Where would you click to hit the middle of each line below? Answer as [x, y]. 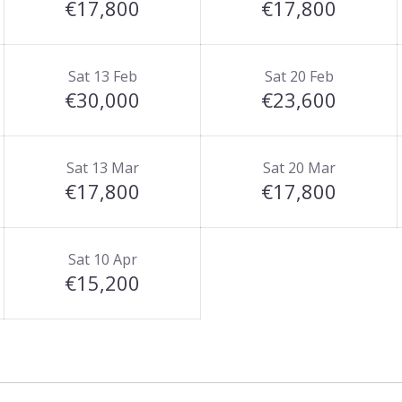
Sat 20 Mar [299, 168]
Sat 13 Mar [102, 168]
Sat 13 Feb [102, 76]
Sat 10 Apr [102, 259]
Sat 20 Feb [299, 76]
